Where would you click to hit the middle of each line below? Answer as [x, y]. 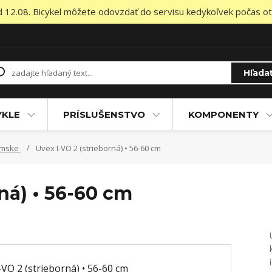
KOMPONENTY [223, 114]
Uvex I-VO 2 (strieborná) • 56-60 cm [97, 148]
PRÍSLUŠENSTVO [104, 114]
